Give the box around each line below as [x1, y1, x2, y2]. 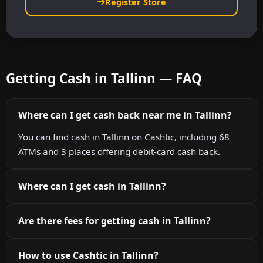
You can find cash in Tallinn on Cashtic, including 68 [18, 130, 230, 143]
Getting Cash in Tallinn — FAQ [6, 69, 202, 87]
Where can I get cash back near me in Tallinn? [18, 108, 232, 122]
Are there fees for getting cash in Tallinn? [18, 214, 211, 227]
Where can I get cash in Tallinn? [18, 179, 166, 193]
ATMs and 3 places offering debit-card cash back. [18, 145, 220, 157]
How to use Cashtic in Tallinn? [18, 248, 159, 262]
